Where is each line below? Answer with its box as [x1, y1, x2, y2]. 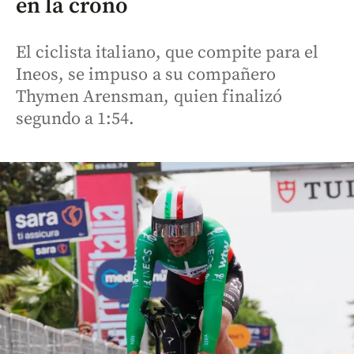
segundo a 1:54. [16, 108, 135, 130]
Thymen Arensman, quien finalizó [16, 86, 283, 107]
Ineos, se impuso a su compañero [16, 64, 277, 85]
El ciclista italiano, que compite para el [16, 42, 319, 63]
